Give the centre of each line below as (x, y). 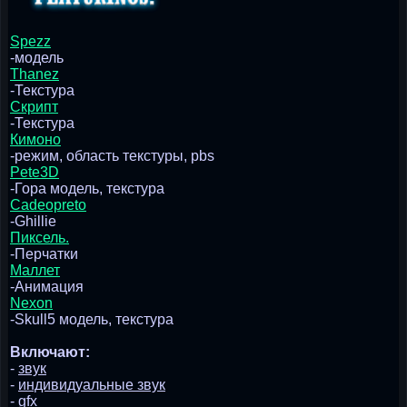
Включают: (50, 352)
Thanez (35, 74)
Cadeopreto (48, 204)
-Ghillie (33, 221)
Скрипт (34, 106)
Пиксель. (40, 237)
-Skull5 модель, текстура (92, 319)
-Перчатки (44, 253)
